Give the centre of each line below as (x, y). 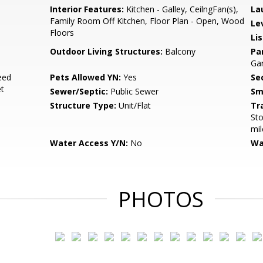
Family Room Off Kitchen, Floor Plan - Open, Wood (147, 21)
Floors (62, 33)
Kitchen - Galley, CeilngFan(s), (181, 9)
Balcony (179, 51)
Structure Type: (83, 105)
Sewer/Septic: (79, 91)
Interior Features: (87, 9)
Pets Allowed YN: (86, 77)
